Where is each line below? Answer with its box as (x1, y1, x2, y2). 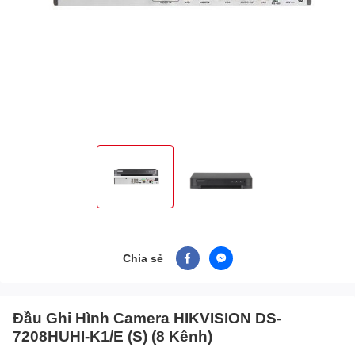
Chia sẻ (122, 251, 163, 265)
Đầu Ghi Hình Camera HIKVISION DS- (13, 307, 281, 326)
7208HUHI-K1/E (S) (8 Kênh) (13, 326, 212, 345)
